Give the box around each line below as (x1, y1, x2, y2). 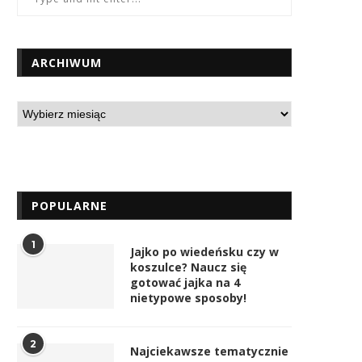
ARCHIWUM (32, 55, 102, 71)
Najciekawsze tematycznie (130, 343, 288, 360)
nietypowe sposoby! (130, 290, 246, 306)
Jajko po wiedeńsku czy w (130, 244, 279, 260)
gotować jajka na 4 (130, 275, 240, 291)
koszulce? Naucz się (130, 259, 246, 276)
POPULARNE (32, 198, 107, 214)
